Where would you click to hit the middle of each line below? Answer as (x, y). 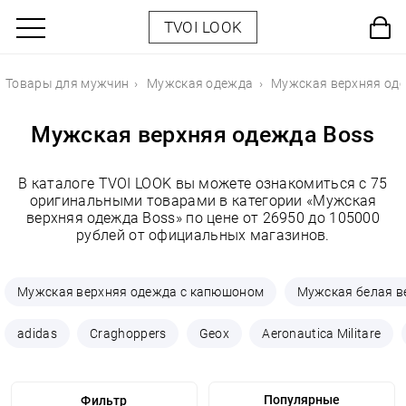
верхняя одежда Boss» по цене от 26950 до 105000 (203, 218)
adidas (37, 333)
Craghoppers (128, 333)
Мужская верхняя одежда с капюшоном (141, 292)
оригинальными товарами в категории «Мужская (203, 201)
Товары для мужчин (68, 83)
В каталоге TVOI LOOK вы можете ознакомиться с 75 (203, 184)
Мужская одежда (200, 83)
